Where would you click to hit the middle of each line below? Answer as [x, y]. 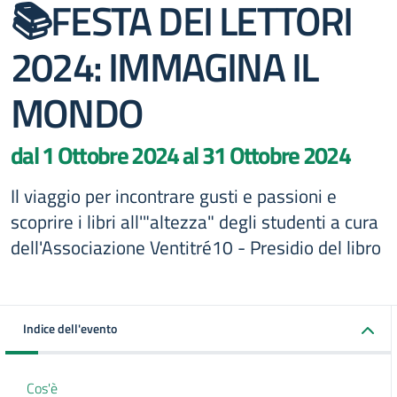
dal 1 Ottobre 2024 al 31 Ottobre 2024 [181, 155]
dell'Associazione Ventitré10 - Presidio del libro [196, 247]
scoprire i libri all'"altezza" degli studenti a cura [195, 222]
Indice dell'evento [70, 328]
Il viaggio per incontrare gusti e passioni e [174, 196]
